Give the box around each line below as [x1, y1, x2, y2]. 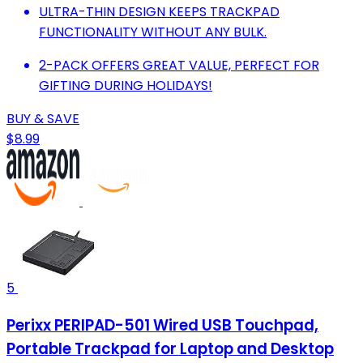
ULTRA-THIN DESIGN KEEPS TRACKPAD [39, 2, 280, 22]
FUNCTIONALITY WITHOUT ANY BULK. [39, 23, 267, 42]
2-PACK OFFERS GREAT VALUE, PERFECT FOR [39, 56, 319, 75]
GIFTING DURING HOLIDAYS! [39, 76, 212, 96]
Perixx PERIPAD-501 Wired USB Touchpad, [6, 314, 318, 336]
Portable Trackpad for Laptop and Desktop [6, 337, 334, 360]
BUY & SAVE [6, 109, 79, 129]
